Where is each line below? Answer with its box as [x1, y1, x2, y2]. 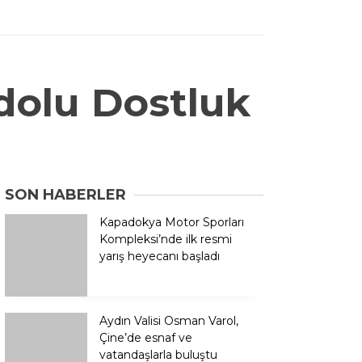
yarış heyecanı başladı [99, 249, 220, 264]
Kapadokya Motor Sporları [99, 215, 244, 230]
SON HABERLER [5, 186, 126, 204]
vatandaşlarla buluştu [99, 316, 217, 331]
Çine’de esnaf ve [99, 299, 192, 314]
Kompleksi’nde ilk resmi [99, 232, 232, 247]
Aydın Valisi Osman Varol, [99, 282, 238, 297]
